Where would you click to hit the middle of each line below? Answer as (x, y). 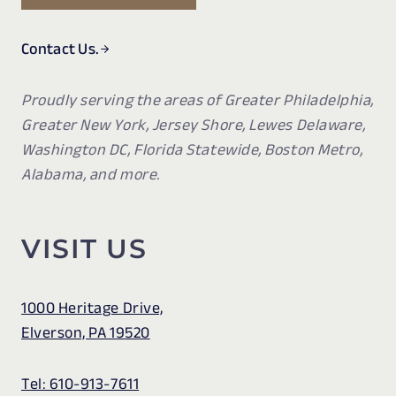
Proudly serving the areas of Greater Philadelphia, (198, 100)
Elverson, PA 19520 (86, 333)
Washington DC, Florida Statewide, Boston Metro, (192, 150)
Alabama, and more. (91, 175)
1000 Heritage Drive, (92, 308)
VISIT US (84, 249)
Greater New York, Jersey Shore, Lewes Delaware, (194, 125)
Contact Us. (61, 49)
